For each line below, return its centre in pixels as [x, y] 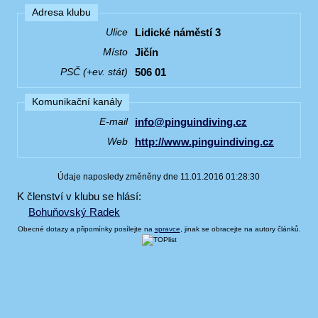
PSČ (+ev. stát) [94, 72]
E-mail [114, 122]
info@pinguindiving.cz [191, 122]
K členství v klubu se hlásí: [79, 196]
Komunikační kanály [77, 102]
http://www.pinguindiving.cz [204, 142]
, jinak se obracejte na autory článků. [240, 229]
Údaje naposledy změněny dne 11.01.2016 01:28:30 [159, 177]
